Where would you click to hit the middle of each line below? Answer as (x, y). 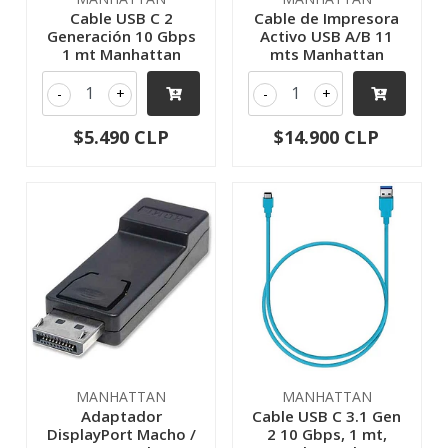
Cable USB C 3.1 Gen (327, 415)
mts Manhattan (326, 53)
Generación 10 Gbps (121, 35)
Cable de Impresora (327, 17)
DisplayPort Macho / (121, 433)
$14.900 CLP (327, 136)
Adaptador (121, 415)
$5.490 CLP (121, 136)
